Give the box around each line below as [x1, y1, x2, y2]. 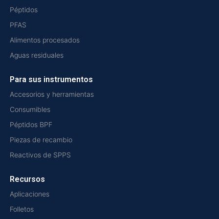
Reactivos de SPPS [10, 151, 71, 159]
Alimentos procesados [10, 36, 80, 44]
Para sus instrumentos [10, 75, 93, 85]
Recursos [10, 175, 45, 184]
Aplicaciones [10, 190, 49, 198]
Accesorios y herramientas [10, 90, 94, 99]
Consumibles [10, 105, 50, 114]
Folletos [10, 205, 34, 214]
